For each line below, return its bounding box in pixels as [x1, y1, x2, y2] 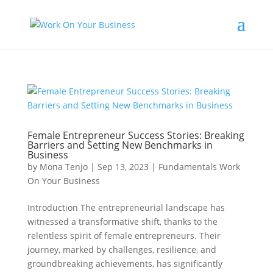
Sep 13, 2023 [97, 161, 149, 172]
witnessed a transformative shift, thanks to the [27, 216, 218, 227]
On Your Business [27, 175, 100, 186]
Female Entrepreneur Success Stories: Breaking [27, 129, 244, 142]
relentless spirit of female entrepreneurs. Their [27, 230, 221, 241]
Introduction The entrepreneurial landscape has [27, 202, 225, 213]
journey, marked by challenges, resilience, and [27, 244, 216, 255]
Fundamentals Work [158, 161, 240, 172]
